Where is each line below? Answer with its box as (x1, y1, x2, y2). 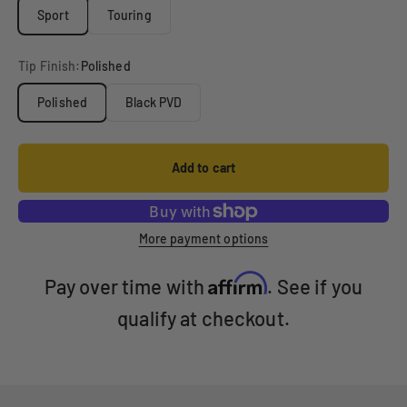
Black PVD (125, 94, 183, 111)
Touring (106, 7, 152, 24)
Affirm (208, 272, 268, 297)
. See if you (267, 274, 363, 299)
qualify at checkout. (117, 306, 290, 331)
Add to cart (171, 160, 236, 176)
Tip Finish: (18, 58, 81, 74)
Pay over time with (44, 274, 209, 299)
